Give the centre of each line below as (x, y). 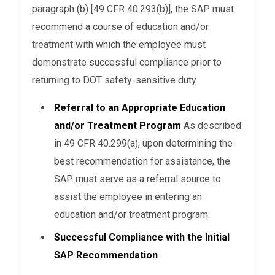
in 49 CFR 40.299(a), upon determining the (144, 144)
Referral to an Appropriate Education (140, 108)
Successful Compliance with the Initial (142, 238)
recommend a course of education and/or (121, 27)
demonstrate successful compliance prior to (127, 63)
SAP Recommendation (107, 255)
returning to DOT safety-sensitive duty (114, 80)
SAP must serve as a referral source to (138, 179)
